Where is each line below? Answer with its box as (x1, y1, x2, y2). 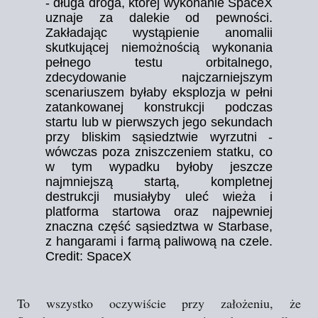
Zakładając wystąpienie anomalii (45, 26, 273, 40)
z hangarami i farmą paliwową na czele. (45, 234, 273, 248)
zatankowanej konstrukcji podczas (45, 100, 273, 114)
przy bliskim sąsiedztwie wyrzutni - (45, 130, 273, 144)
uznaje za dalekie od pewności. (45, 11, 273, 25)
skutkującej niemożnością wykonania (45, 40, 273, 55)
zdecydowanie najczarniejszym (45, 70, 273, 84)
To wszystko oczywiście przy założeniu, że (17, 295, 301, 312)
